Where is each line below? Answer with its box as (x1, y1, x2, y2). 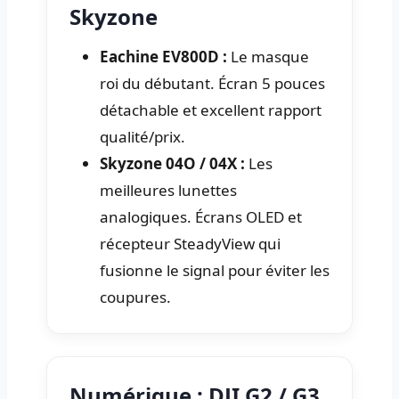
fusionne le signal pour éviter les (100, 259, 330, 281)
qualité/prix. (100, 126, 185, 147)
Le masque (227, 45, 309, 67)
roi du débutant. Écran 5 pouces (100, 72, 325, 94)
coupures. (100, 286, 171, 307)
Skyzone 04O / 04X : (100, 152, 245, 174)
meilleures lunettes (100, 179, 237, 200)
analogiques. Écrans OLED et (100, 206, 302, 227)
